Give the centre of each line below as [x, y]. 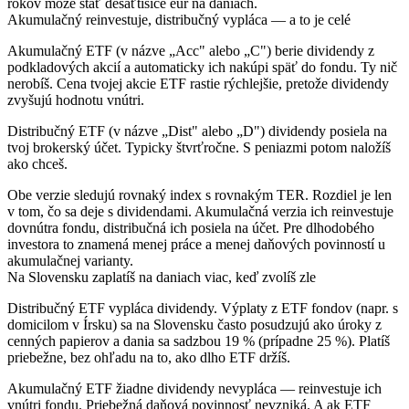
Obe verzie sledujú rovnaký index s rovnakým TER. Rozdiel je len [199, 194]
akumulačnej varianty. [70, 260]
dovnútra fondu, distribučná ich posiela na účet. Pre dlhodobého [191, 227]
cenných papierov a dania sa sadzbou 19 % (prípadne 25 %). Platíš [199, 341]
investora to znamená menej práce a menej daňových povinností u [196, 244]
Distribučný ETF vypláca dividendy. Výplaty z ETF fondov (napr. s [203, 308]
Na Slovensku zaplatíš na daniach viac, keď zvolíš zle [162, 277]
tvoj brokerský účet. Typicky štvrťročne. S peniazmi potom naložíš [199, 147]
